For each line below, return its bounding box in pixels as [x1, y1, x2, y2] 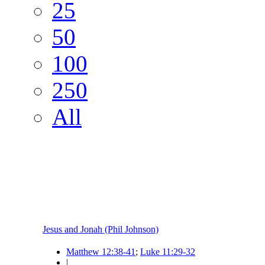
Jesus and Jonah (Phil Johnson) [43, 224, 159, 235]
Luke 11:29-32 [140, 247, 195, 257]
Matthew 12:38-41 [66, 247, 135, 257]
